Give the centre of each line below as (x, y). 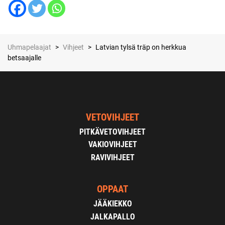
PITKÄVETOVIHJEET (113, 132)
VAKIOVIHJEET (113, 145)
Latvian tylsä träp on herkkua (141, 47)
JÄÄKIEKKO (113, 204)
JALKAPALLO (113, 216)
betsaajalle (24, 58)
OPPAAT (113, 189)
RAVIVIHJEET (113, 157)
